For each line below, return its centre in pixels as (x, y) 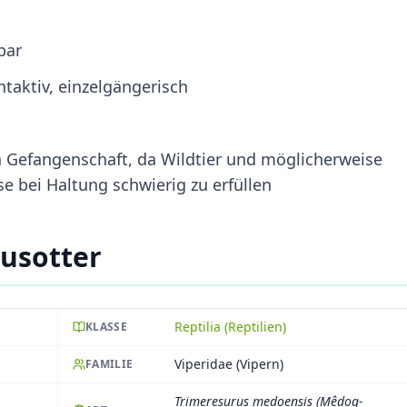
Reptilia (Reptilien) (230, 326)
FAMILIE (109, 363)
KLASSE (106, 326)
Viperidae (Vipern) (229, 363)
